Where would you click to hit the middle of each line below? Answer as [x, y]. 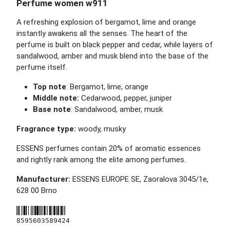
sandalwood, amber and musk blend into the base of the [112, 56]
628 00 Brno [37, 190]
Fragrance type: [47, 129]
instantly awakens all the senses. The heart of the [102, 33]
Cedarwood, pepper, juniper [127, 98]
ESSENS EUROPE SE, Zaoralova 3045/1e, [139, 179]
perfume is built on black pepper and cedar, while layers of [115, 45]
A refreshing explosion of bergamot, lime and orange [106, 22]
